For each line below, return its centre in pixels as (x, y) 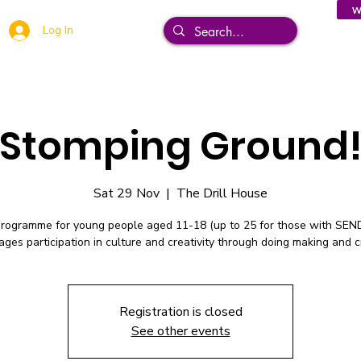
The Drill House (222, 194)
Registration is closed (180, 312)
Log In (58, 30)
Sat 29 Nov (127, 194)
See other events (180, 332)
